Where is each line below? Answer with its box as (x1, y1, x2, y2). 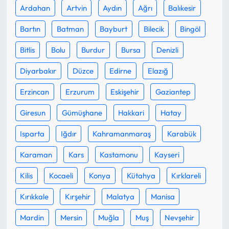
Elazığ (147, 65, 168, 76)
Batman (56, 24, 84, 34)
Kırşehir (64, 191, 90, 201)
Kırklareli (171, 170, 201, 180)
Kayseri (154, 149, 179, 159)
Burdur (81, 44, 105, 55)
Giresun (20, 107, 46, 118)
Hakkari (118, 107, 145, 118)
